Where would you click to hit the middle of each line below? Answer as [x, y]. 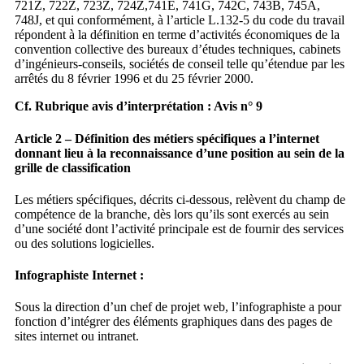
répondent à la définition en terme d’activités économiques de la [177, 35]
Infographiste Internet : [79, 275]
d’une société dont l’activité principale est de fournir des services [179, 228]
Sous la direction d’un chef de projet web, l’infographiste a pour [178, 307]
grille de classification [72, 167]
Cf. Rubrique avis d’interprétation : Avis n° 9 [138, 106]
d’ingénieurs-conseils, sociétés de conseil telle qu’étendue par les [179, 64]
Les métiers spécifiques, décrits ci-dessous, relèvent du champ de [180, 199]
